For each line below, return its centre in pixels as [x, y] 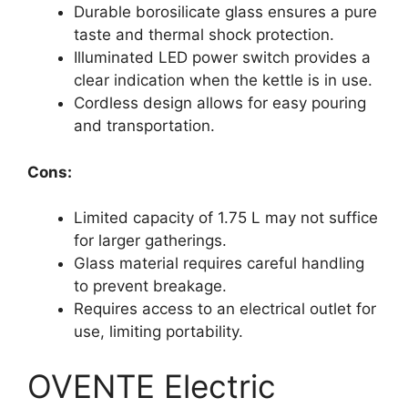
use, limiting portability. [158, 332]
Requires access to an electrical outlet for [225, 309]
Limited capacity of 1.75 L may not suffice [226, 218]
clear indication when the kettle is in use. [223, 81]
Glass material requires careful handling [219, 264]
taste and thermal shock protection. [204, 35]
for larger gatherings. [150, 241]
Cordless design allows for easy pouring [220, 103]
